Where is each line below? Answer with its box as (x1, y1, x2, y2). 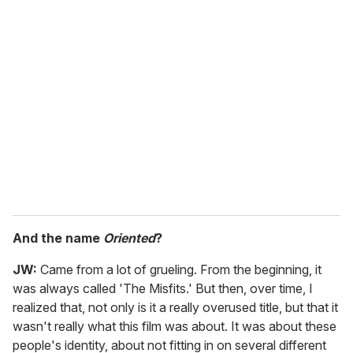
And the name (13, 229, 103, 246)
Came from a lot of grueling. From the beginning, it (40, 261, 321, 277)
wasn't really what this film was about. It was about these (13, 318, 336, 334)
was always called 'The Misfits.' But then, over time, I (13, 280, 313, 296)
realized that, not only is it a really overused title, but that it (13, 299, 338, 315)
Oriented (103, 229, 155, 246)
